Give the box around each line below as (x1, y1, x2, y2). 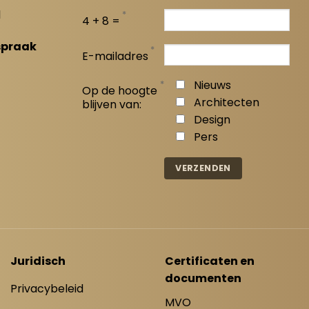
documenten (165, 270, 241, 287)
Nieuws (194, 77, 232, 94)
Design (194, 112, 231, 128)
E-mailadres (82, 48, 149, 64)
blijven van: (82, 97, 142, 113)
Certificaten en (165, 253, 255, 270)
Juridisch (10, 253, 66, 270)
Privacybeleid (10, 281, 83, 297)
